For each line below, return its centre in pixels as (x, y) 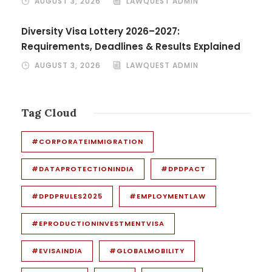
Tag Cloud (49, 112)
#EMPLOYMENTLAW (168, 196)
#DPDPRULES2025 (67, 196)
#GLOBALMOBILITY (147, 250)
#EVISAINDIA (57, 250)
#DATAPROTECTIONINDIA (83, 168)
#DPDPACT (183, 168)
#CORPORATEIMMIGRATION (87, 141)
